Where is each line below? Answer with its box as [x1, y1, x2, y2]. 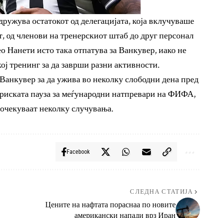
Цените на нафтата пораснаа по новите [45, 199, 176, 210]
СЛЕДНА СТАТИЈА [130, 188, 193, 197]
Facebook [66, 148, 90, 156]
